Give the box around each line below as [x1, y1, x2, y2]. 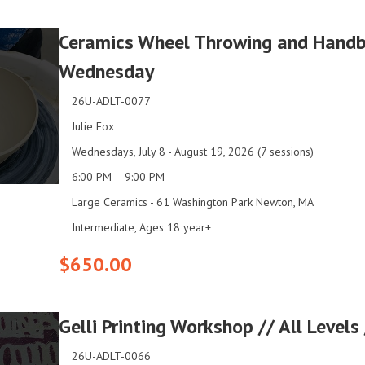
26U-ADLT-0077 [72, 93, 151, 108]
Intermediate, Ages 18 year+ [72, 219, 211, 235]
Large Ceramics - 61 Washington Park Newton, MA [72, 194, 314, 209]
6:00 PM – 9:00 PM [72, 169, 165, 184]
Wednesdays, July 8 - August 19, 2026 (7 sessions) [72, 143, 314, 159]
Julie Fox [72, 118, 114, 134]
